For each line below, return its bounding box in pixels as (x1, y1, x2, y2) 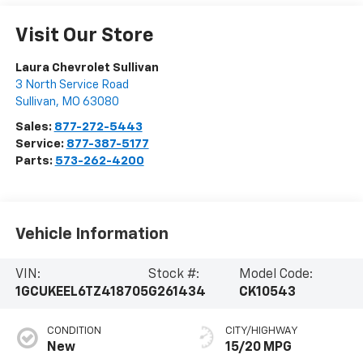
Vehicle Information (15, 226, 169, 243)
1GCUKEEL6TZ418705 (15, 286, 148, 300)
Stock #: (147, 268, 199, 282)
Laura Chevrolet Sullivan (15, 61, 159, 74)
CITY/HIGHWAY (225, 325, 298, 336)
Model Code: (239, 268, 313, 282)
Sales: (15, 120, 54, 133)
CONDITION (46, 325, 101, 336)
